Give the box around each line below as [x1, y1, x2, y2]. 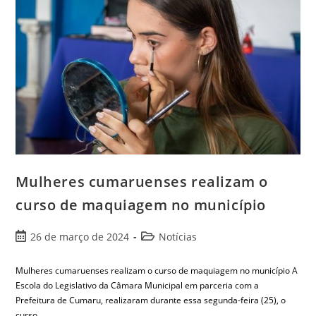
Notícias [159, 229, 197, 243]
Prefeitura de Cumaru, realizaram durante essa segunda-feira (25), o [16, 293, 286, 306]
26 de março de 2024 [30, 229, 130, 243]
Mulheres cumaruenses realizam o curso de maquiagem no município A [16, 264, 298, 276]
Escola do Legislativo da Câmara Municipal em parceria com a [16, 279, 260, 291]
